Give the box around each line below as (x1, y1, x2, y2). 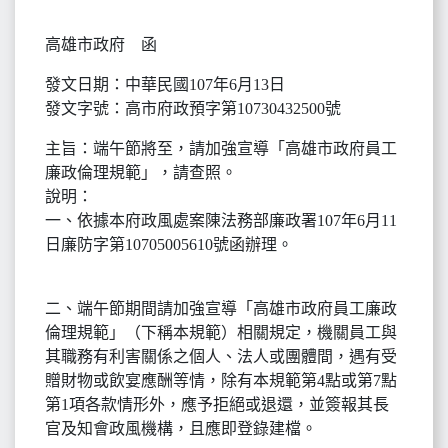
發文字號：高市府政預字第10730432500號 (45, 100, 341, 117)
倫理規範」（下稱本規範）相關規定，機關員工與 (45, 324, 397, 341)
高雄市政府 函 (45, 36, 157, 53)
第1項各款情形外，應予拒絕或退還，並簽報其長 (45, 396, 389, 413)
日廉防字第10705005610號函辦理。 (45, 236, 293, 253)
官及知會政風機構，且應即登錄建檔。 (45, 420, 317, 437)
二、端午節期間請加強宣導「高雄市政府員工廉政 (45, 300, 397, 317)
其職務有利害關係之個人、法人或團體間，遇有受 (45, 348, 397, 365)
